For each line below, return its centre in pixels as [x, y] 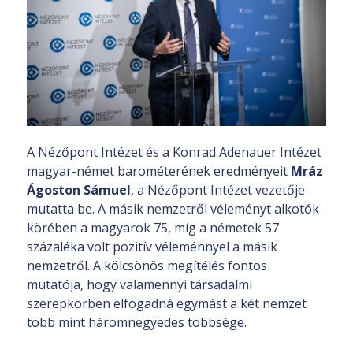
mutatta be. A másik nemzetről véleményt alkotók [173, 209]
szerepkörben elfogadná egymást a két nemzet [167, 304]
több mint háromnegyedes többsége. [137, 323]
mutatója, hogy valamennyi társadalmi [139, 285]
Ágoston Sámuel [79, 190]
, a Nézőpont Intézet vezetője [218, 190]
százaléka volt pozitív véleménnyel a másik [152, 247]
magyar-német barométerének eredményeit [159, 171]
